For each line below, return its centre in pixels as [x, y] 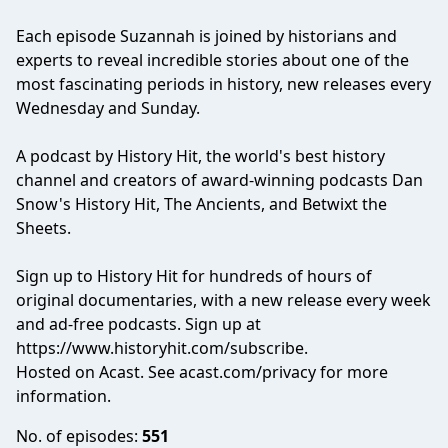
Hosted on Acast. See [97, 372]
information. [63, 396]
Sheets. [43, 228]
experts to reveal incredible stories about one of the [212, 60]
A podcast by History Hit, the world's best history [200, 156]
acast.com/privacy [247, 372]
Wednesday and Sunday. [108, 108]
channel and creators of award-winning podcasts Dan [219, 180]
